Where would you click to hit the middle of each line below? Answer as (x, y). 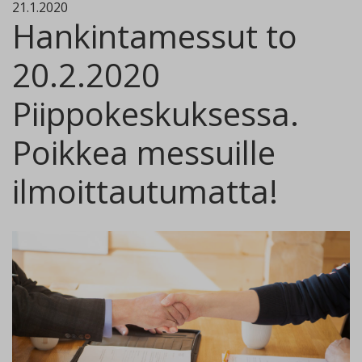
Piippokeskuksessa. (156, 114)
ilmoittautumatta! (145, 191)
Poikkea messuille (144, 152)
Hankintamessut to (155, 36)
